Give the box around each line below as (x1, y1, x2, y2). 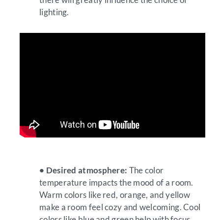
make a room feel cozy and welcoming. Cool (39, 202, 201, 213)
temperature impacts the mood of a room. (39, 177, 193, 188)
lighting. (39, 7, 69, 18)
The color (127, 165, 164, 176)
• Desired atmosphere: (39, 165, 128, 176)
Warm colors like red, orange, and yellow (39, 190, 190, 200)
